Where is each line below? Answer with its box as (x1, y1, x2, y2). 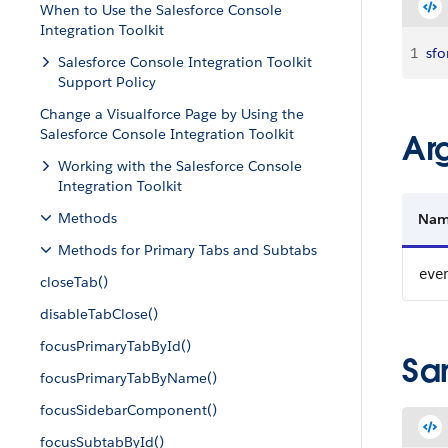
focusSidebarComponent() (40, 401, 217, 419)
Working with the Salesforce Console (58, 157, 302, 175)
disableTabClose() (40, 305, 158, 323)
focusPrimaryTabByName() (40, 369, 217, 387)
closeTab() (40, 273, 108, 291)
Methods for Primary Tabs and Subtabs (58, 241, 317, 259)
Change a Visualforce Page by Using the (40, 105, 304, 123)
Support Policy (58, 73, 156, 91)
